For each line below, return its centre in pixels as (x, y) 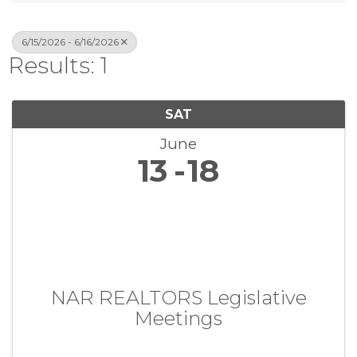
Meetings (178, 318)
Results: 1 (58, 65)
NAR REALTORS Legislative (178, 298)
